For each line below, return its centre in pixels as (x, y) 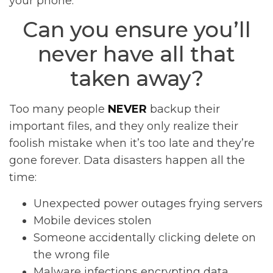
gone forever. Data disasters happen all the (127, 161)
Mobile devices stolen (93, 220)
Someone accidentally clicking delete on (145, 237)
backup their (183, 109)
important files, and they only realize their (124, 126)
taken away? (136, 79)
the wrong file (72, 254)
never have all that (136, 54)
